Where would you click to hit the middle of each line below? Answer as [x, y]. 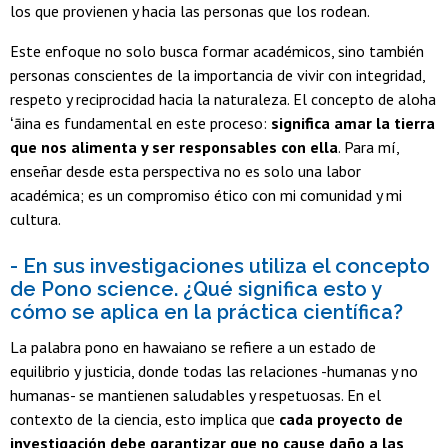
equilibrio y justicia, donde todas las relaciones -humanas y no [214, 370]
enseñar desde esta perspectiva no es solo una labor [185, 170]
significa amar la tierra [351, 122]
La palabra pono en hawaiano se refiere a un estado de [193, 346]
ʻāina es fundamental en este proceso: [138, 122]
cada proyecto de [341, 418]
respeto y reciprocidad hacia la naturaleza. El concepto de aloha [223, 98]
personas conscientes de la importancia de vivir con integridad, [217, 74]
